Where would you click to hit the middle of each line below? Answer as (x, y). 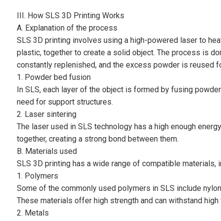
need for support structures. (65, 102)
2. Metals (33, 213)
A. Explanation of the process (67, 28)
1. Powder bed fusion (54, 77)
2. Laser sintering (46, 114)
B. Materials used (47, 151)
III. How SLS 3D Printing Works (70, 16)
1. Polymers (37, 176)
